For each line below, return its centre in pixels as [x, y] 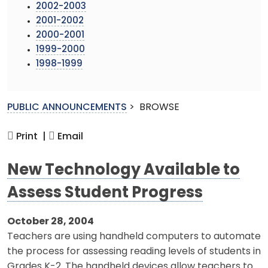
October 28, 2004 [51, 222]
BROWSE [159, 107]
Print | [30, 137]
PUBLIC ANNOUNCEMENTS [67, 107]
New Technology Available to [124, 170]
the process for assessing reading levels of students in [134, 252]
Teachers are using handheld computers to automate [134, 237]
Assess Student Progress [105, 193]
